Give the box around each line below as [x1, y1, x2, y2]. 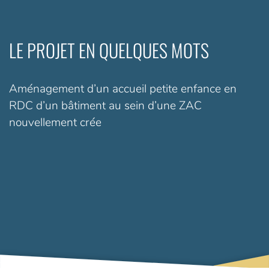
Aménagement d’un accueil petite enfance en [9, 80, 237, 97]
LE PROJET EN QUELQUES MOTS [9, 36, 209, 64]
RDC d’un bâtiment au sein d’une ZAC [9, 97, 202, 113]
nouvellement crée [9, 114, 101, 130]
